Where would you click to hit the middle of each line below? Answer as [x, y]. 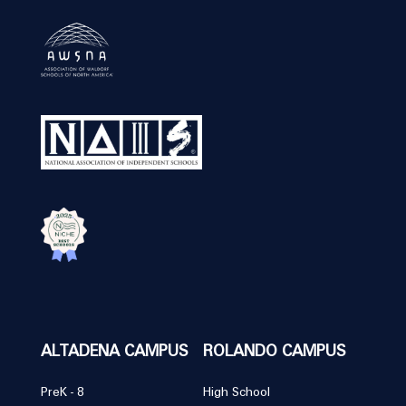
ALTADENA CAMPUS [114, 352]
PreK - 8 [63, 393]
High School [237, 393]
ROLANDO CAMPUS [275, 352]
